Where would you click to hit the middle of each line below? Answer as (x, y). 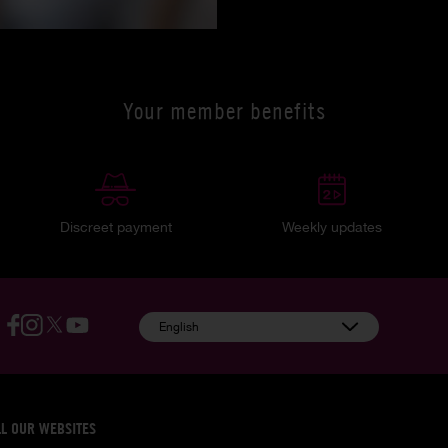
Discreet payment (115, 226)
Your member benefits (224, 110)
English (178, 326)
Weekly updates (332, 226)
